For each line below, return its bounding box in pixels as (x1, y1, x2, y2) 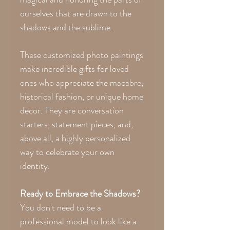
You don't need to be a (20, 200, 101, 214)
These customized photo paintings (20, 48, 143, 62)
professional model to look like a (20, 214, 137, 228)
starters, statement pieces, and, (20, 117, 133, 131)
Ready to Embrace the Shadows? (20, 186, 140, 200)
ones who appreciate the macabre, (20, 75, 143, 89)
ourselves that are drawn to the (20, 6, 131, 20)
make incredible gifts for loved (20, 62, 129, 75)
